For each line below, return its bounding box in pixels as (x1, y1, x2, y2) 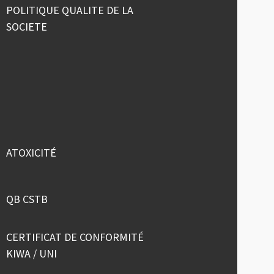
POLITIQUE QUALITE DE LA (6, 3, 134, 18)
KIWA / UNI (6, 246, 57, 261)
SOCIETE (6, 20, 48, 34)
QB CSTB (6, 191, 48, 206)
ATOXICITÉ (6, 145, 57, 160)
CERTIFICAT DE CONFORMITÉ (6, 230, 144, 245)
